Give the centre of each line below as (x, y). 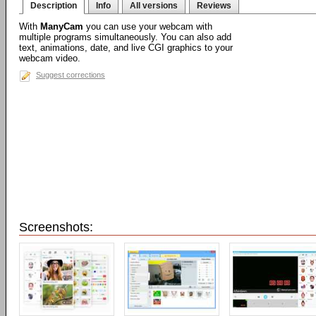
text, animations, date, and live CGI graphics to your (126, 48)
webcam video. (50, 58)
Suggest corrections (71, 75)
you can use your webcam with (148, 26)
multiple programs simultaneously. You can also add (125, 37)
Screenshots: (56, 227)
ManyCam (62, 26)
